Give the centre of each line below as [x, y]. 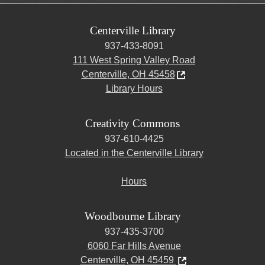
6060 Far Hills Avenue [134, 246]
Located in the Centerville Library [134, 153]
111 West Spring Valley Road [134, 60]
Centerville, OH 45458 [128, 75]
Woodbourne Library [132, 216]
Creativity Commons [132, 124]
